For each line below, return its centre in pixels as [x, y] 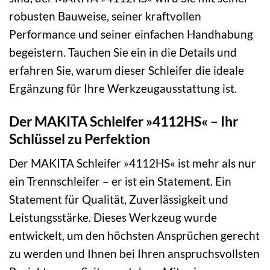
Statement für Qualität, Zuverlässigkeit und [119, 199]
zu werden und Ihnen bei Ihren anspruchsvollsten [134, 254]
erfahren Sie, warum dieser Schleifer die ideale [127, 70]
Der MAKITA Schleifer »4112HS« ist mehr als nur [133, 163]
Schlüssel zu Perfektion [80, 138]
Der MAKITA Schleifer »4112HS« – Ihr [124, 121]
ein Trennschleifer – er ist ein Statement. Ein [120, 181]
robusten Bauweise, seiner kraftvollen [105, 16]
